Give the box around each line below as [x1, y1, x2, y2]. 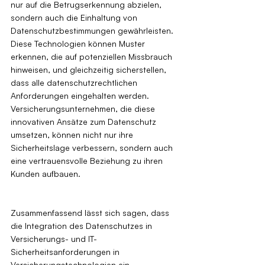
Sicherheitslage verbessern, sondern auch [11, 142, 175, 153]
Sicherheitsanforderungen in [11, 246, 122, 257]
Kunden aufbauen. [11, 168, 80, 179]
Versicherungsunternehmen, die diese [11, 103, 157, 114]
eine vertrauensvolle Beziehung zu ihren [11, 155, 165, 166]
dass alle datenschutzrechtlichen [11, 77, 140, 88]
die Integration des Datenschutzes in [11, 220, 154, 231]
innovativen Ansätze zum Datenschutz [11, 116, 159, 127]
